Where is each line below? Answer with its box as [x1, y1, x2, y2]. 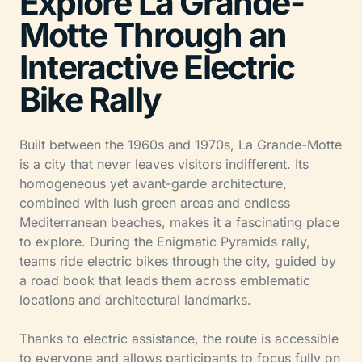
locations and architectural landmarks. [19, 291, 251, 308]
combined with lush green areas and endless [19, 194, 290, 211]
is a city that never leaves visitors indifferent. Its [19, 155, 309, 172]
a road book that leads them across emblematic [19, 271, 310, 288]
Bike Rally [19, 78, 162, 120]
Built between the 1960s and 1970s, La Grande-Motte [19, 136, 342, 153]
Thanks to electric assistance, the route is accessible [19, 330, 339, 347]
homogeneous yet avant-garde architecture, [19, 175, 287, 192]
